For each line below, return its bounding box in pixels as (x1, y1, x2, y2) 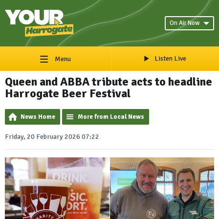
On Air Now (170, 19, 199, 27)
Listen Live (154, 54, 187, 63)
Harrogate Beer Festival (5, 86, 131, 101)
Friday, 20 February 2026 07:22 (5, 132, 99, 141)
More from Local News (78, 113, 144, 121)
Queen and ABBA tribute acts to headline (5, 74, 212, 89)
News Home (21, 113, 55, 121)
